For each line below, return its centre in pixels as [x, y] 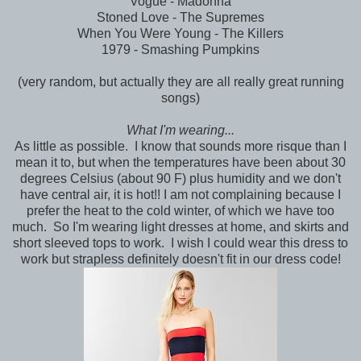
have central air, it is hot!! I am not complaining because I [180, 195]
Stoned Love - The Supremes [180, 18]
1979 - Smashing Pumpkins [180, 50]
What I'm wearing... [180, 131]
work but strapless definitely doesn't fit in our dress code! [180, 259]
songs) [180, 98]
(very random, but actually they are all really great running [180, 82]
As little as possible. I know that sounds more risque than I [180, 147]
